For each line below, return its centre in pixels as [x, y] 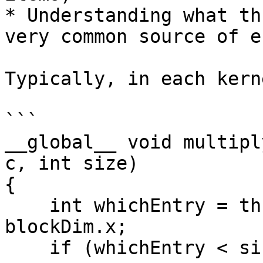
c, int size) [72, 163]
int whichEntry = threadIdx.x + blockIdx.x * [27, 205]
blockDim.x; [66, 227]
